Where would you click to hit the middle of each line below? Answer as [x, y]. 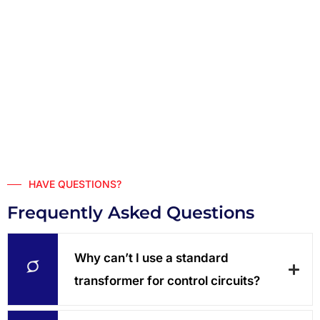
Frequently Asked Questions [131, 213]
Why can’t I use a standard [151, 258]
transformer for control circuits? [167, 281]
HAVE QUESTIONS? [75, 184]
